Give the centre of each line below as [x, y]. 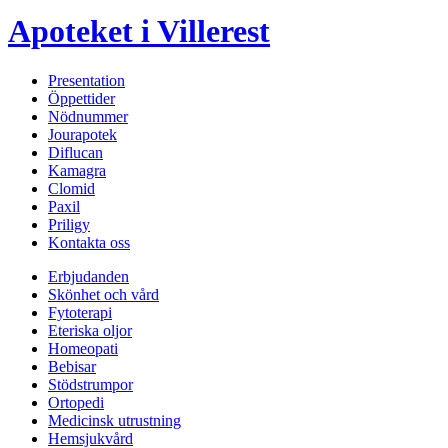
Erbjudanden [88, 276]
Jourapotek [82, 134]
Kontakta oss [89, 242]
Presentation [86, 80]
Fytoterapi [80, 312]
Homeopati [83, 348]
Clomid [71, 188]
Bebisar [72, 366]
